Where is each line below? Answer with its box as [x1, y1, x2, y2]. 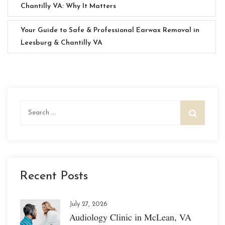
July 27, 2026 [69, 200, 107, 207]
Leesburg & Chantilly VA [21, 39, 102, 47]
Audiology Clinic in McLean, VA [69, 210, 191, 223]
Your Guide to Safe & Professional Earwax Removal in [21, 26, 199, 34]
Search [20, 102, 43, 110]
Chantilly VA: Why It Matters [21, 2, 116, 10]
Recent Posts [20, 170, 88, 182]
